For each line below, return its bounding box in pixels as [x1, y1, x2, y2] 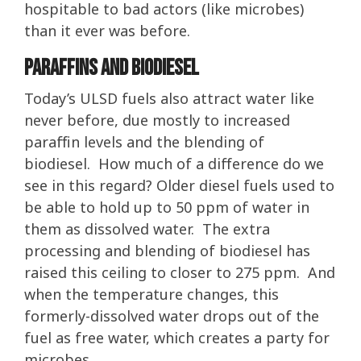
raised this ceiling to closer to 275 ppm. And [24, 263, 335, 283]
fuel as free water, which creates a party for [24, 328, 330, 348]
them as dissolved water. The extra [24, 219, 270, 239]
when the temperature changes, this [24, 284, 279, 305]
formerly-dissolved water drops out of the [24, 306, 319, 326]
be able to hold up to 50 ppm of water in [24, 197, 309, 218]
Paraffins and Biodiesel [24, 55, 199, 82]
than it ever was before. [24, 21, 190, 41]
